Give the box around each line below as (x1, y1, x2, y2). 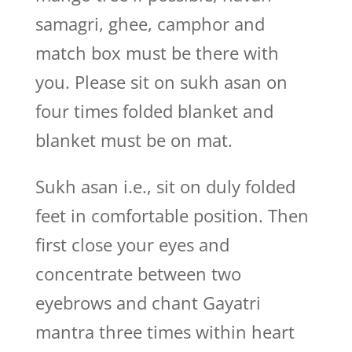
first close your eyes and (35, 233, 229, 256)
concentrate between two (35, 262, 241, 285)
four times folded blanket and (35, 99, 273, 123)
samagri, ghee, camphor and (35, 12, 265, 35)
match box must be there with (35, 41, 279, 64)
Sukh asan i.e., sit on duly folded (35, 174, 295, 198)
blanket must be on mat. (35, 128, 233, 152)
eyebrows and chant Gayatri (35, 291, 261, 314)
